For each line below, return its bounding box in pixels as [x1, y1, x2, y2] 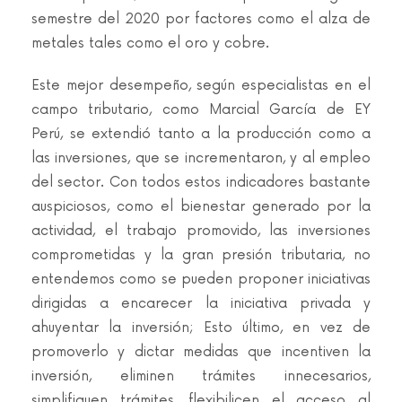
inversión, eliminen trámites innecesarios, [31, 368, 371, 385]
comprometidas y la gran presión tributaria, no [31, 247, 371, 264]
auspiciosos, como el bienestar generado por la [31, 198, 371, 215]
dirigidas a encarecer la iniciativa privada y [31, 295, 371, 312]
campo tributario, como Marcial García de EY [31, 101, 371, 118]
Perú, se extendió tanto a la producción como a [31, 126, 371, 143]
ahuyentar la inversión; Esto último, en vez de [31, 319, 371, 336]
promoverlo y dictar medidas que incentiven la [31, 344, 371, 361]
